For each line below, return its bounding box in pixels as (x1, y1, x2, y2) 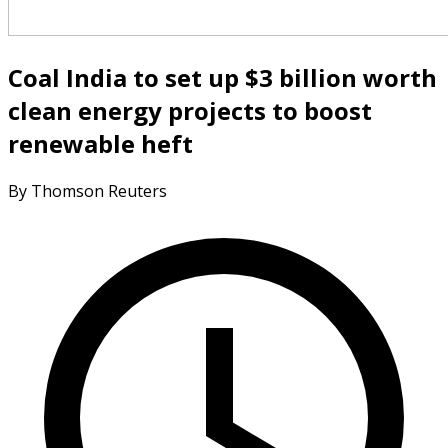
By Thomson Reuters (8, 179, 167, 202)
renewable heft (8, 126, 193, 160)
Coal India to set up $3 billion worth (8, 60, 437, 94)
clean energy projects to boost (8, 93, 372, 127)
